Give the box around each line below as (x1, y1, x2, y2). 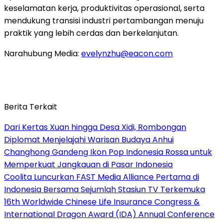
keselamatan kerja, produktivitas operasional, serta (4, 2, 205, 14)
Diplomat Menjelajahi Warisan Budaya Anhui (4, 133, 174, 145)
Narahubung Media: (4, 47, 81, 59)
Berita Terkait (4, 101, 57, 112)
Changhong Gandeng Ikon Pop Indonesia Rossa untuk (4, 146, 212, 158)
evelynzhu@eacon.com (81, 47, 173, 59)
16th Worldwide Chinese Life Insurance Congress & (4, 196, 200, 208)
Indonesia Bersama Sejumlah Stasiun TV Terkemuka (4, 183, 205, 195)
